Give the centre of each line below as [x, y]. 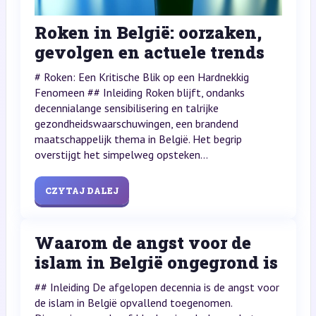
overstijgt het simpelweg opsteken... [121, 154]
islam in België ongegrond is [156, 262]
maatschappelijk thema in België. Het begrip [138, 139]
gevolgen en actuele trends [149, 52]
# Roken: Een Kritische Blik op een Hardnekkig [141, 77]
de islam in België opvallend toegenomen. [133, 302]
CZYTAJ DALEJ [81, 190]
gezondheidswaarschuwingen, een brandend [136, 123]
